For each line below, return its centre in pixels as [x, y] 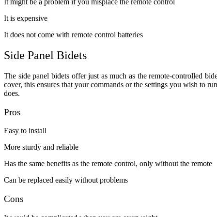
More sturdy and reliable [41, 147]
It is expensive [26, 18]
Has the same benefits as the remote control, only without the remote [108, 164]
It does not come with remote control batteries [73, 35]
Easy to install [25, 131]
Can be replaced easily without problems [66, 180]
